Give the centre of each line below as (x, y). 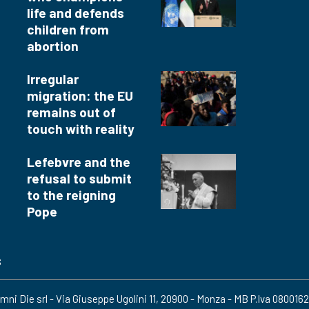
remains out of (71, 112)
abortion (53, 46)
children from (68, 30)
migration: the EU (80, 96)
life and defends (76, 13)
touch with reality (81, 129)
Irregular (53, 79)
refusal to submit (79, 179)
